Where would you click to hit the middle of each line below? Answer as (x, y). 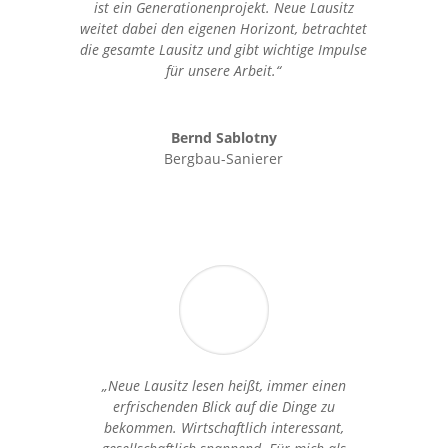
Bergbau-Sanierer (224, 158)
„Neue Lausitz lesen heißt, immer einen (223, 385)
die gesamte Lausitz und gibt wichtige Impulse (224, 49)
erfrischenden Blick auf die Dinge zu (223, 406)
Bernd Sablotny (223, 137)
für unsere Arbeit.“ (224, 70)
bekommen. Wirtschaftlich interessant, (223, 427)
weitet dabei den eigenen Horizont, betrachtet (224, 28)
